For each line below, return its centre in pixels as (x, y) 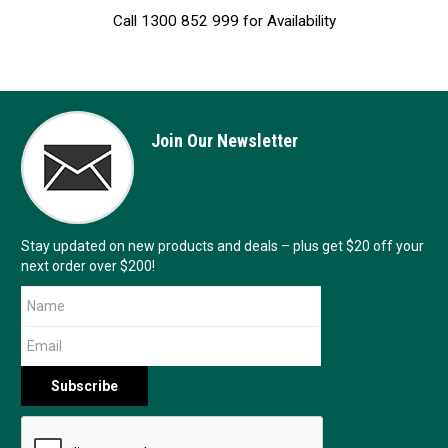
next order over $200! (87, 265)
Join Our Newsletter (224, 140)
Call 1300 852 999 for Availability (224, 20)
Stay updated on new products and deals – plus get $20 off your (222, 245)
